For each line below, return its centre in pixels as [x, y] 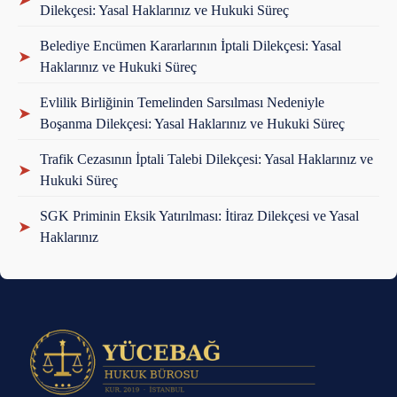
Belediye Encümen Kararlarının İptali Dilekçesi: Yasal [191, 46]
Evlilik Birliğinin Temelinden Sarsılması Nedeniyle [182, 103]
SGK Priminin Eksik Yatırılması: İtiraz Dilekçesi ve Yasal [199, 216]
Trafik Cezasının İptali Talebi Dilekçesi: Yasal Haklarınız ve [206, 160]
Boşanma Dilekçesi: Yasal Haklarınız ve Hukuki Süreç [192, 124]
